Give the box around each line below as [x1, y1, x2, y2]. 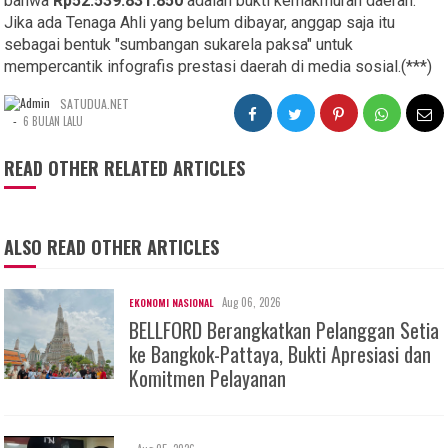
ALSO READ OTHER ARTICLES [4, 233, 220, 260]
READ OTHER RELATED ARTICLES [4, 154, 246, 181]
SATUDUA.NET [60, 94, 130, 112]
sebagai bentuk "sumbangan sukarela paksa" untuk [4, 34, 354, 54]
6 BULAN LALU [23, 112, 84, 129]
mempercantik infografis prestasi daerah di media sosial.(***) [4, 56, 433, 76]
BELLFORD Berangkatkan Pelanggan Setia [129, 314, 440, 345]
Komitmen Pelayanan [129, 362, 287, 393]
